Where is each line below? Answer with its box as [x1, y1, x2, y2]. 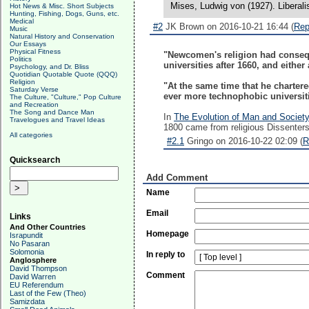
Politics [10, 55, 32, 63]
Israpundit [10, 231, 43, 239]
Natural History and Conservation [10, 32, 114, 40]
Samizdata [10, 297, 45, 306]
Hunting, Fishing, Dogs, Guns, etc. [10, 10, 119, 17]
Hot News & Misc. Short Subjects [10, 2, 114, 10]
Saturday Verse [10, 86, 59, 93]
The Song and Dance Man [10, 108, 94, 116]
